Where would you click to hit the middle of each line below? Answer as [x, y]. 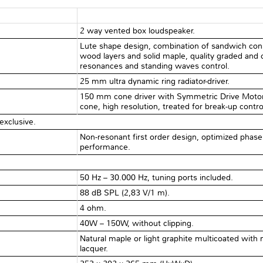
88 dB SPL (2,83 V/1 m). [125, 193]
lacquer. [94, 248]
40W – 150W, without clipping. [137, 223]
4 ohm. [93, 208]
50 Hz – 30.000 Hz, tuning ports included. [157, 177]
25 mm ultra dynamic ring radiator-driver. [155, 81]
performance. [105, 147]
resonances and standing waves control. [155, 66]
